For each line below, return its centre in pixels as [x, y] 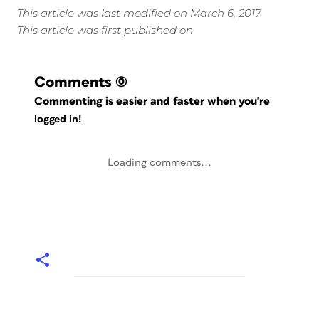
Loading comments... [159, 163]
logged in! [58, 120]
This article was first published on [105, 30]
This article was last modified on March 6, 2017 [139, 13]
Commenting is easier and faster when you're [154, 101]
